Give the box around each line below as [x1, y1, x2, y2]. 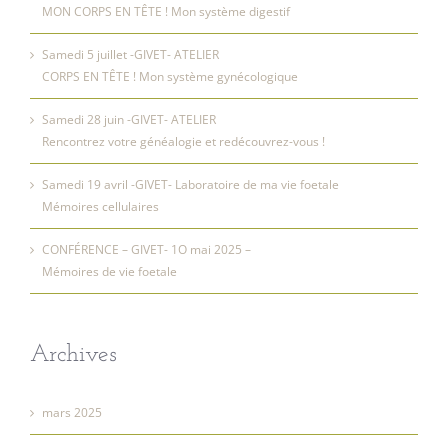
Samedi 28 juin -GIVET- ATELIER [42, 111, 216, 128]
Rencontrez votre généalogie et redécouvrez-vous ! [42, 133, 325, 150]
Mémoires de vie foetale [42, 263, 177, 280]
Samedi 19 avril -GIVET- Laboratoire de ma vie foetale [42, 176, 339, 193]
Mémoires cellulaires [42, 198, 159, 215]
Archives [30, 343, 117, 367]
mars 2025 [42, 404, 102, 421]
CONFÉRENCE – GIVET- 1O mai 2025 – [42, 241, 251, 258]
